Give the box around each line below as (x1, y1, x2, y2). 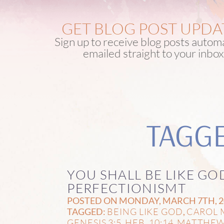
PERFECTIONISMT (67, 180, 186, 196)
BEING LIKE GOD (107, 206, 183, 217)
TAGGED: (67, 206, 107, 217)
